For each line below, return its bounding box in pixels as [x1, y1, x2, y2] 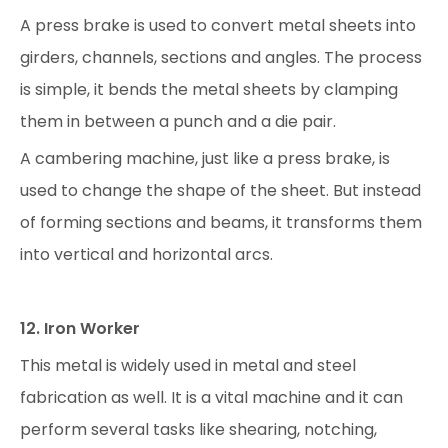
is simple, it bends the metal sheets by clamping [20, 78, 398, 101]
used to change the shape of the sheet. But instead [20, 179, 421, 202]
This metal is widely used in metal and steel [20, 354, 356, 377]
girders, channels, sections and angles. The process [20, 46, 422, 69]
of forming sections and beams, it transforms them [20, 211, 422, 234]
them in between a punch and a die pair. [20, 110, 336, 133]
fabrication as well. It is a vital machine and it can [20, 386, 403, 409]
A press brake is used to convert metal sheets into [20, 14, 416, 37]
